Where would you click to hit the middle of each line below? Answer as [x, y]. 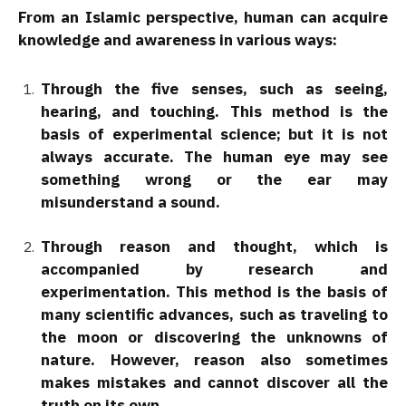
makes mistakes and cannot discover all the [214, 382]
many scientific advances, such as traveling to [214, 314]
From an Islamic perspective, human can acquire [203, 18]
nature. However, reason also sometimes [214, 359]
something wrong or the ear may [214, 179]
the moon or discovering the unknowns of [214, 337]
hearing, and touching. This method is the [214, 111]
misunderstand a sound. [130, 202]
